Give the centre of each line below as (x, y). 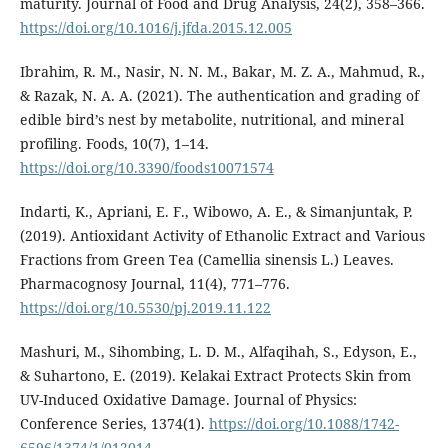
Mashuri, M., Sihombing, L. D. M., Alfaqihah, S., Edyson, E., (218, 352)
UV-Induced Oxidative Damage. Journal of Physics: (188, 400)
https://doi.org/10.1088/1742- (303, 424)
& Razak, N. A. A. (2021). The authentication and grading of (219, 96)
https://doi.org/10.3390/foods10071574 (146, 168)
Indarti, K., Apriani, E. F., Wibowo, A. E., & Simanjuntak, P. (216, 212)
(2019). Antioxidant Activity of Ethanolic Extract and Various (222, 236)
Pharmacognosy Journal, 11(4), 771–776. (154, 284)
